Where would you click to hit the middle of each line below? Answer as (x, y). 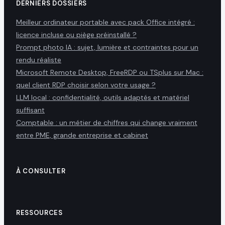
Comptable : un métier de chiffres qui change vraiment (107, 123)
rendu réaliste (39, 60)
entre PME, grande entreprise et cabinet (82, 135)
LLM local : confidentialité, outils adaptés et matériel (103, 98)
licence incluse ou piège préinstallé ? (76, 35)
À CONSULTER (41, 171)
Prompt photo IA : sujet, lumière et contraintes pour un (107, 47)
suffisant (30, 110)
